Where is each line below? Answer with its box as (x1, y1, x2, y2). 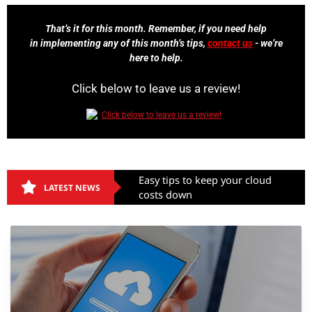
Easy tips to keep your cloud (139, 173, 272, 187)
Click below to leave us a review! (72, 81, 240, 96)
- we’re (252, 38, 283, 49)
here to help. (129, 52, 183, 64)
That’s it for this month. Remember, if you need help (45, 23, 267, 35)
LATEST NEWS (44, 181, 100, 194)
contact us (207, 38, 253, 49)
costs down (139, 187, 192, 202)
